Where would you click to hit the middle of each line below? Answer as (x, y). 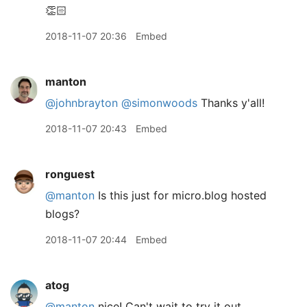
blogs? (62, 214)
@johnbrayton (82, 103)
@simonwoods (159, 103)
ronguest (70, 174)
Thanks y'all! (231, 103)
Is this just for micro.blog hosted (181, 195)
